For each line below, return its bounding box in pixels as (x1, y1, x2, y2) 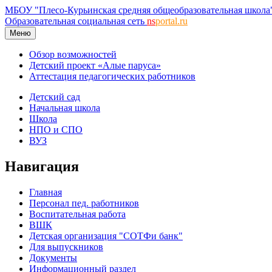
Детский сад (29, 92, 80, 102)
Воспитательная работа (29, 208, 126, 219)
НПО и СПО (29, 124, 83, 135)
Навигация (5, 158, 79, 174)
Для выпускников (29, 241, 103, 252)
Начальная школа (29, 103, 100, 113)
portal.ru (155, 16, 188, 26)
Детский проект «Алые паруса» (29, 60, 161, 70)
